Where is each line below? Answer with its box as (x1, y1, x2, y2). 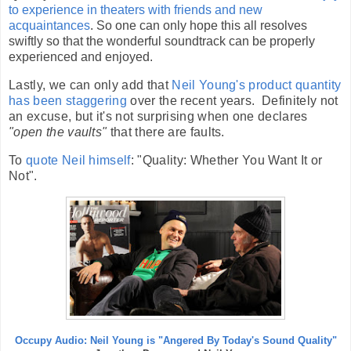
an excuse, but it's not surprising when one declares (9, 110, 308, 124)
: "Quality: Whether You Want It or (130, 153, 323, 167)
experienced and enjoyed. (9, 50, 153, 64)
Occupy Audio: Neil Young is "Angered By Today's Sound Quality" (14, 335, 337, 346)
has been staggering (9, 94, 128, 108)
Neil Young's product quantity (172, 78, 342, 92)
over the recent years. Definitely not (127, 94, 338, 108)
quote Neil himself (25, 153, 131, 167)
